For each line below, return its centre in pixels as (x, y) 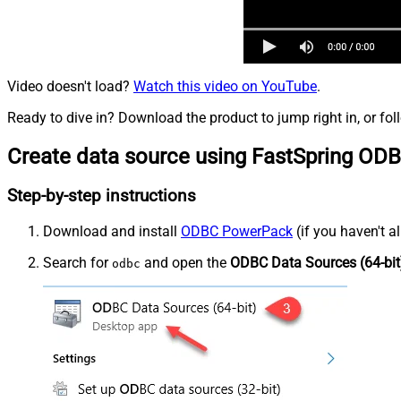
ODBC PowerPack (237, 232)
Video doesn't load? (70, 86)
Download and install (112, 232)
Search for (77, 263)
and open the (185, 263)
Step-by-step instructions (102, 196)
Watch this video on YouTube (225, 86)
